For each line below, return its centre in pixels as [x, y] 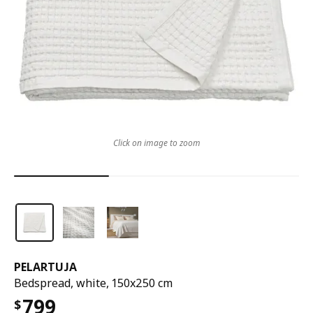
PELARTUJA [45, 267]
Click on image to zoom [156, 143]
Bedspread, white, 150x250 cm [93, 283]
